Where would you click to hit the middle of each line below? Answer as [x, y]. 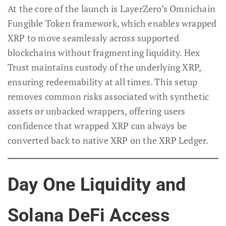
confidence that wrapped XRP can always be [97, 126]
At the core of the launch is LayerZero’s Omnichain [112, 9]
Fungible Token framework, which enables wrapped [112, 23]
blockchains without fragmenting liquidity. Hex [104, 53]
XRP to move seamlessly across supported [93, 38]
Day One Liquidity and [97, 185]
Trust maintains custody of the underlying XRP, [104, 67]
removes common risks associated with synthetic [108, 97]
